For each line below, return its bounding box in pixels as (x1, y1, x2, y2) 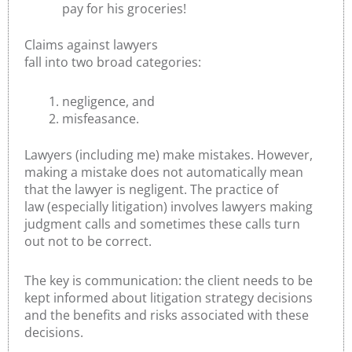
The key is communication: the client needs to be (24, 271, 313, 289)
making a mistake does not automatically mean (24, 163, 303, 181)
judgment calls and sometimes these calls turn (24, 214, 300, 233)
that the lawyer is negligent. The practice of (24, 180, 278, 198)
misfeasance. (62, 109, 142, 127)
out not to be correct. (24, 232, 152, 250)
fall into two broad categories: (24, 53, 201, 71)
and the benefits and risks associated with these (24, 306, 309, 324)
